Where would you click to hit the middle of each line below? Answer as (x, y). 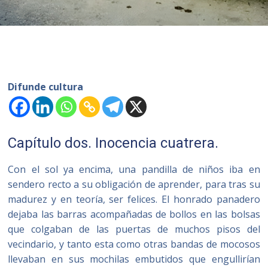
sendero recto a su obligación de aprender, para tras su (134, 184)
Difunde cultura (46, 87)
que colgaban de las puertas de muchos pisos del (134, 229)
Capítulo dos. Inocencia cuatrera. (113, 143)
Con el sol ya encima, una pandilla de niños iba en (134, 169)
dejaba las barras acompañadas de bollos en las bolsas (134, 214)
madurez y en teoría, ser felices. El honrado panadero (134, 199)
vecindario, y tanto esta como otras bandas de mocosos (134, 244)
